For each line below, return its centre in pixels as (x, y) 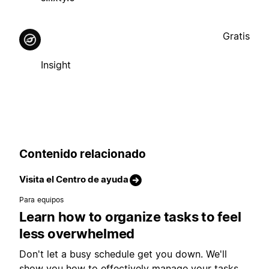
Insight (56, 65)
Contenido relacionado (83, 154)
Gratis (236, 36)
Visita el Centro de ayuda (74, 180)
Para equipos (42, 200)
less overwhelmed (77, 234)
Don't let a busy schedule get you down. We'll (123, 254)
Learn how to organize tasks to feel (130, 217)
